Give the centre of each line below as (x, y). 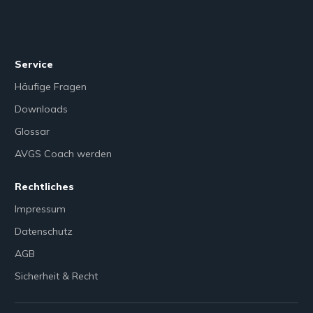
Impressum (40, 209)
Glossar (32, 131)
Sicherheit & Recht (56, 276)
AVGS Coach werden (63, 154)
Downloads (41, 109)
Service (34, 64)
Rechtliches (44, 187)
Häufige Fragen (51, 87)
